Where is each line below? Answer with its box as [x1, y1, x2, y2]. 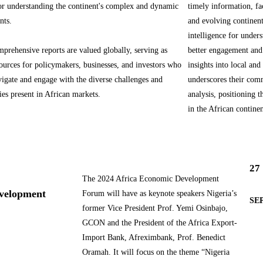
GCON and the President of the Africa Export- [82, 218, 237, 227]
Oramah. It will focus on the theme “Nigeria [82, 248, 230, 257]
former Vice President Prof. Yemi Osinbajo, [82, 204, 228, 213]
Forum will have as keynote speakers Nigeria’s [82, 189, 237, 198]
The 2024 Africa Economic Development [82, 174, 219, 183]
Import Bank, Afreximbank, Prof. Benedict [82, 233, 225, 242]
